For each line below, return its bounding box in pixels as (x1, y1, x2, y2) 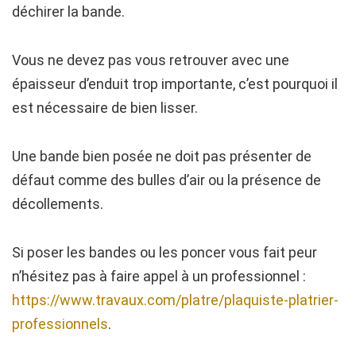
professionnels (12, 315, 108, 332)
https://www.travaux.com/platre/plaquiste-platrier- (12, 291, 339, 308)
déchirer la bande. (12, 2, 125, 20)
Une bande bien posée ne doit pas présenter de (12, 147, 311, 164)
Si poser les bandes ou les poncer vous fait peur (12, 243, 317, 261)
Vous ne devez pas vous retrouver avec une (12, 51, 289, 68)
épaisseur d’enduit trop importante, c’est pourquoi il (12, 75, 338, 92)
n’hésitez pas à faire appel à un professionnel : (12, 267, 306, 284)
